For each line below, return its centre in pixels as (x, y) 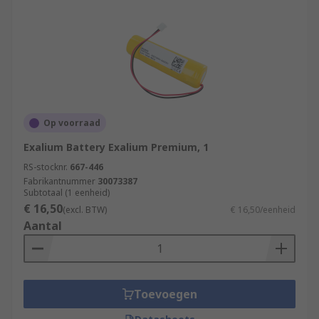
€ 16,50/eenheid (263, 210)
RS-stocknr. (46, 167)
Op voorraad (72, 123)
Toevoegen (165, 294)
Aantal (43, 226)
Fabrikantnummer (59, 181)
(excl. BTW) (85, 210)
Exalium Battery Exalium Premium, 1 (116, 147)
